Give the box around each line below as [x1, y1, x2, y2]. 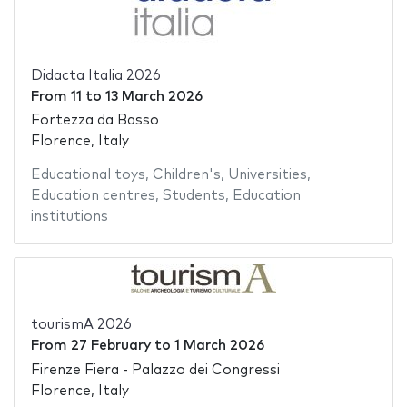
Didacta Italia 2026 [30, 68, 161, 83]
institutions [30, 210, 108, 224]
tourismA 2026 [30, 318, 132, 333]
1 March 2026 [174, 339, 264, 353]
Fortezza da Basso [30, 114, 159, 128]
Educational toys [30, 168, 145, 183]
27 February [70, 339, 151, 353]
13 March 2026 [104, 89, 203, 104]
